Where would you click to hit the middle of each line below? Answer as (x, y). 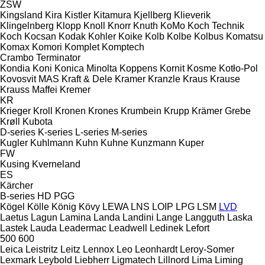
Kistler (78, 15)
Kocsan (40, 36)
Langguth (205, 217)
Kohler (102, 36)
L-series (92, 132)
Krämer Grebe (221, 111)
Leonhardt (156, 249)
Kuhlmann (52, 143)
